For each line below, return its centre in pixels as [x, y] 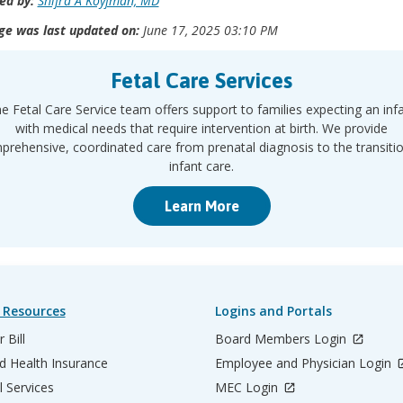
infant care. [201, 166]
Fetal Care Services [201, 81]
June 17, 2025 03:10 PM [208, 30]
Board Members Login [282, 339]
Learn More [201, 206]
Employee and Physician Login [305, 363]
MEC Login [248, 387]
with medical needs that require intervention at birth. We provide [201, 128]
